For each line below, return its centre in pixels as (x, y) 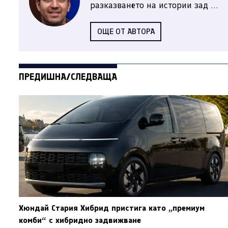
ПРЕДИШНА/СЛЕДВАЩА (68, 77)
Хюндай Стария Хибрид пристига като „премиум (112, 208)
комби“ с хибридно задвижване (80, 220)
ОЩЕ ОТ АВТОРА (126, 32)
